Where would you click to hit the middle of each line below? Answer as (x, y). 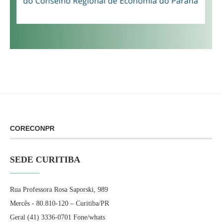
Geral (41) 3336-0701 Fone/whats (57, 217)
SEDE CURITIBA (45, 160)
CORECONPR (32, 128)
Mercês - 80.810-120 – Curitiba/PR (59, 203)
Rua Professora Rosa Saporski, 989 (59, 190)
